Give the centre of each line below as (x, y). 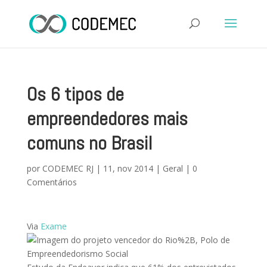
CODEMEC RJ (68, 168)
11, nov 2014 (128, 168)
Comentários (52, 182)
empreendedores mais (107, 119)
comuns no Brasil (89, 143)
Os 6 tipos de (75, 94)
